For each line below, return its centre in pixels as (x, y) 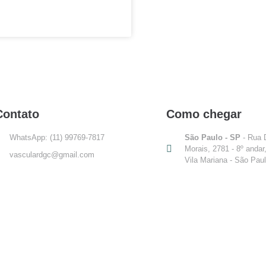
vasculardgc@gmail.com (52, 154)
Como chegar (204, 114)
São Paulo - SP (213, 137)
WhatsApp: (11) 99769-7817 (57, 137)
